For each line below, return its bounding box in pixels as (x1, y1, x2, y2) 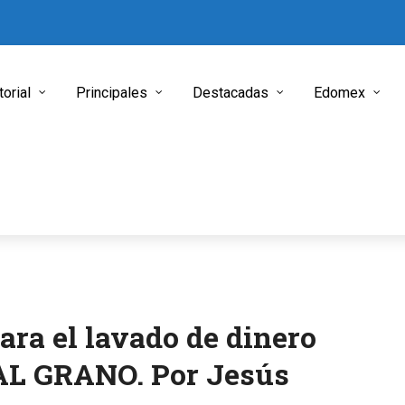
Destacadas (193, 84, 268, 101)
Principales (76, 84, 147, 101)
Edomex (314, 84, 365, 101)
